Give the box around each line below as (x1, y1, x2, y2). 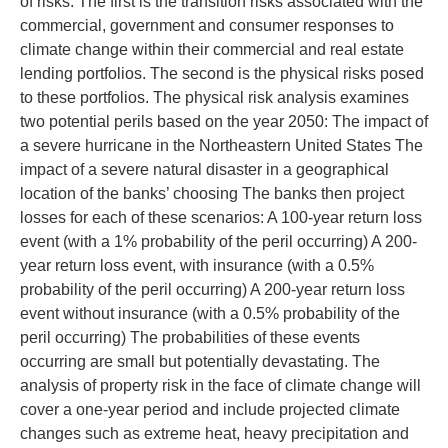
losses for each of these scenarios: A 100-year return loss (20, 209, 422, 226)
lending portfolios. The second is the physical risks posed (20, 65, 424, 82)
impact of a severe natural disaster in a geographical (20, 161, 389, 178)
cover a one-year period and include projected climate (20, 401, 400, 418)
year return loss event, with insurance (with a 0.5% (20, 257, 374, 274)
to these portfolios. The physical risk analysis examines (20, 89, 409, 106)
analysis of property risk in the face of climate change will (20, 377, 421, 394)
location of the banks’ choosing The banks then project (20, 185, 404, 202)
